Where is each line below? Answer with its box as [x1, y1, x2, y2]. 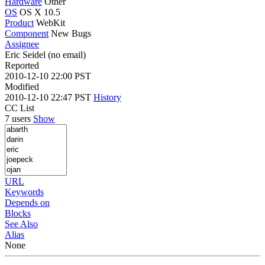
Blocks [5, 208, 31, 218]
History [93, 92, 121, 102]
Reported [5, 60, 39, 70]
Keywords [5, 186, 44, 197]
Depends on [5, 197, 50, 208]
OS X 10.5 [20, 7, 60, 17]
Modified [5, 81, 39, 92]
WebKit [36, 17, 65, 28]
